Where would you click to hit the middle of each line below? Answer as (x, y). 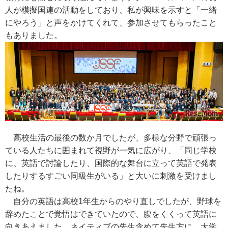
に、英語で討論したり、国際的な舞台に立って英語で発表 (111, 163)
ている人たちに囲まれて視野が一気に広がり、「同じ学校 (111, 150)
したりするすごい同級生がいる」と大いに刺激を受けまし (111, 176)
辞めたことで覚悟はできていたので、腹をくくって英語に (111, 214)
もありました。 (34, 35)
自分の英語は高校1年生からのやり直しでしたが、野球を (113, 201)
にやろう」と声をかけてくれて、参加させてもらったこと (111, 22)
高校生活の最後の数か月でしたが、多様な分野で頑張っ (111, 137)
